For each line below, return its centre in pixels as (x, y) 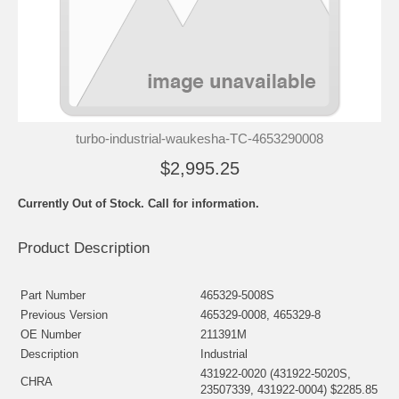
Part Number (53, 295)
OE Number (51, 334)
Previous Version (64, 314)
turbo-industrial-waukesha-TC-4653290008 (199, 138)
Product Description (84, 248)
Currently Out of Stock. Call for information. (138, 203)
